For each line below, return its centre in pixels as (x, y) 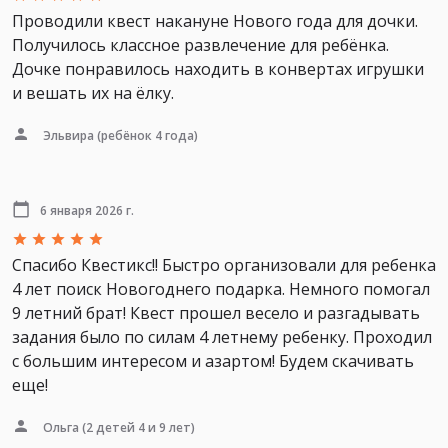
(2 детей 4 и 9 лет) (137, 427)
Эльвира (68, 135)
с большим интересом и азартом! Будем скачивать (213, 360)
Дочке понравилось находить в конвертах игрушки (218, 68)
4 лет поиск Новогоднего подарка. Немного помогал (221, 288)
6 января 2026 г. (87, 210)
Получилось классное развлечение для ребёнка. (200, 44)
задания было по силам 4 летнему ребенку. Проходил (222, 336)
